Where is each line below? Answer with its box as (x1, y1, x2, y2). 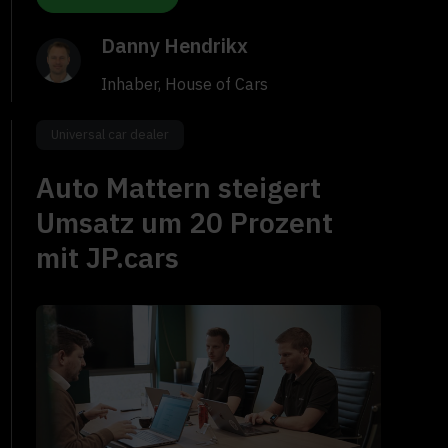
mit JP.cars (36, 239, 180, 277)
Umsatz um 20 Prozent (36, 204, 334, 242)
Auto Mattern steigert (36, 169, 322, 207)
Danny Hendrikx (101, 32, 249, 60)
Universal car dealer (51, 126, 170, 144)
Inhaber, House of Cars (101, 74, 269, 95)
